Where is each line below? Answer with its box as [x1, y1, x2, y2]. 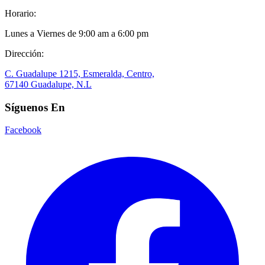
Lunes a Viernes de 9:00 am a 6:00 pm [5, 28, 148, 38]
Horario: [5, 8, 36, 18]
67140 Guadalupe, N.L [5, 79, 92, 89]
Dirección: [5, 48, 44, 59]
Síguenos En [5, 101, 65, 114]
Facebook [5, 125, 41, 135]
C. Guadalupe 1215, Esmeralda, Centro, [5, 68, 154, 79]
